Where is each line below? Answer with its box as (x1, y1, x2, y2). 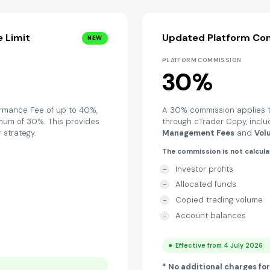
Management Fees (162, 127, 234, 138)
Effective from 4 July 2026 (175, 241, 263, 250)
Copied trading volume (175, 195, 263, 205)
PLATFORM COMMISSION (162, 56, 242, 64)
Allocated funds (175, 179, 236, 190)
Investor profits (175, 163, 233, 174)
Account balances (175, 210, 246, 221)
